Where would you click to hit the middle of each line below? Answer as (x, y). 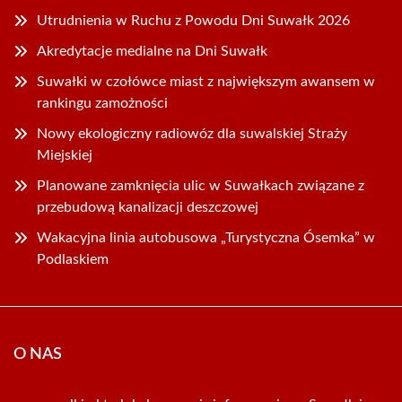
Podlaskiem (73, 259)
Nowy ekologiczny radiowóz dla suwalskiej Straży (192, 133)
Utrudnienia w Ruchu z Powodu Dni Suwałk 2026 (193, 20)
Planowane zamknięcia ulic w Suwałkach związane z (201, 185)
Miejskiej (65, 155)
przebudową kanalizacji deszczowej (148, 207)
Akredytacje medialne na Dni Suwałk (152, 51)
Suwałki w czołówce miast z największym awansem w (206, 81)
